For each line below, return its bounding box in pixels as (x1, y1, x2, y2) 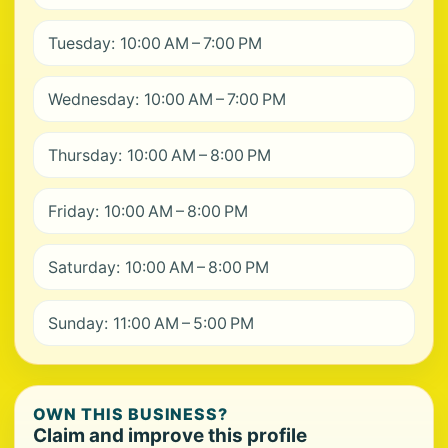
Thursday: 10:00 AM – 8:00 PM (48, 145, 271, 165)
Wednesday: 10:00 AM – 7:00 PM (48, 89, 286, 109)
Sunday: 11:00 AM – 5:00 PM (48, 313, 254, 333)
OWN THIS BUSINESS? (33, 404, 229, 424)
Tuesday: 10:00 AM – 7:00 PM (48, 33, 262, 53)
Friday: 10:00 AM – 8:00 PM (48, 201, 248, 221)
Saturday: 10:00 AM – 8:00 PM (48, 257, 269, 277)
